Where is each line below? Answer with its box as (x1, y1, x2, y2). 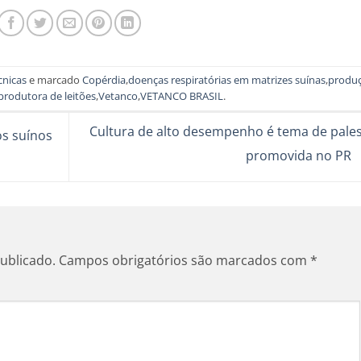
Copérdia (81, 73, 126, 88)
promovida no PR (245, 147, 355, 165)
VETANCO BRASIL (140, 89, 224, 104)
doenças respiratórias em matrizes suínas (127, 73, 326, 88)
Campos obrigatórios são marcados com (59, 251, 310, 269)
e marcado (26, 73, 82, 88)
